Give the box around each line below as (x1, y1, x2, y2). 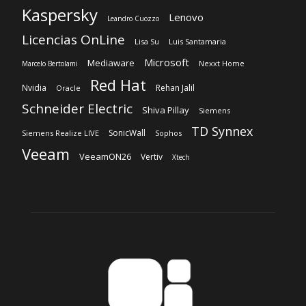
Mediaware (87, 57, 135, 70)
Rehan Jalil (156, 82, 195, 94)
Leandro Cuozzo (107, 14, 159, 24)
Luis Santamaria (169, 36, 226, 47)
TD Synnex (191, 123, 253, 140)
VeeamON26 (79, 150, 131, 163)
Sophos (155, 128, 182, 139)
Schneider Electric (22, 100, 133, 118)
